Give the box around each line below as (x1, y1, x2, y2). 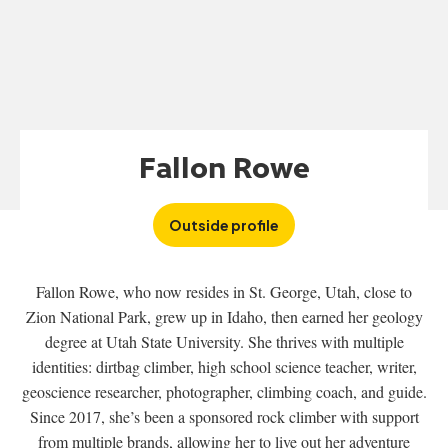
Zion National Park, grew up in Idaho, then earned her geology (25, 305, 423, 327)
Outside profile (169, 215, 279, 234)
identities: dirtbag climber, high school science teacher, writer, (31, 355, 417, 377)
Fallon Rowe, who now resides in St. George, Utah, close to (36, 280, 412, 302)
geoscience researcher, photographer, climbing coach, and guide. (21, 380, 427, 402)
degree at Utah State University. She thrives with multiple (44, 330, 404, 352)
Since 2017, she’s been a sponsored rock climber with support (29, 405, 419, 427)
